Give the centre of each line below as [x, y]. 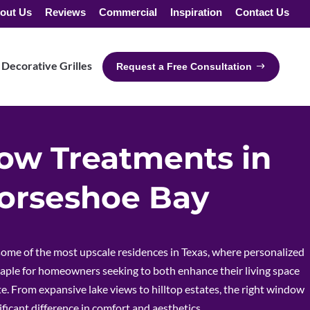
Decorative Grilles [47, 65]
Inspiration [196, 12]
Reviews [65, 12]
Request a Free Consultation [184, 66]
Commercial [128, 12]
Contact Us [262, 12]
